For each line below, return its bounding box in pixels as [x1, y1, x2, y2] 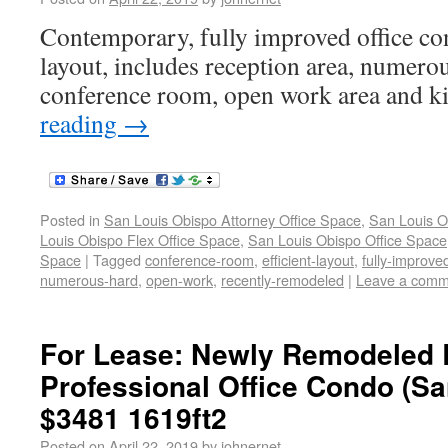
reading [40, 106, 123, 140]
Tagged [93, 249, 141, 270]
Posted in [40, 209, 100, 230]
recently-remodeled [221, 269, 344, 290]
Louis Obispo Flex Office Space [40, 229, 240, 250]
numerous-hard [40, 269, 138, 290]
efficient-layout [262, 249, 354, 270]
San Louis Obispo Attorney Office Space [104, 209, 361, 230]
